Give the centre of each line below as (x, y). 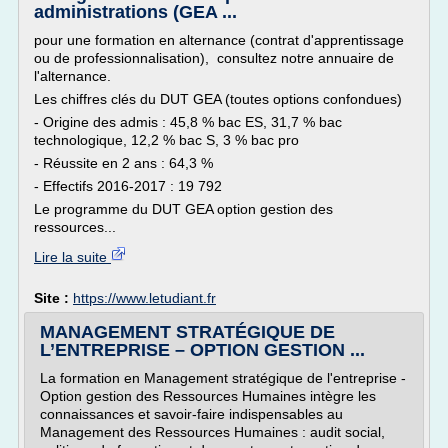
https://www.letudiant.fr (144, 298)
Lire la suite (72, 257)
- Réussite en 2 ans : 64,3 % (123, 163)
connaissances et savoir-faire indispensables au (191, 414)
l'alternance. (72, 76)
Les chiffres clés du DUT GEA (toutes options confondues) (218, 99)
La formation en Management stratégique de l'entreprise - (223, 378)
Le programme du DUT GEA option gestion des (183, 209)
